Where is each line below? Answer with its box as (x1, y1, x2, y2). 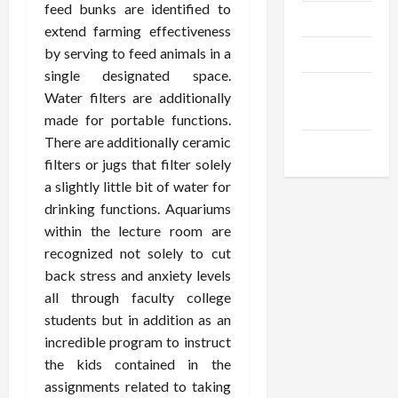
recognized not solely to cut (44, 244, 231, 261)
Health (301, 81, 346, 99)
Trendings (301, 10, 367, 28)
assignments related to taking (44, 378, 231, 394)
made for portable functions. (44, 111, 231, 128)
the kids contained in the (44, 355, 231, 372)
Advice (301, 103, 344, 121)
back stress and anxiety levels (44, 267, 231, 283)
